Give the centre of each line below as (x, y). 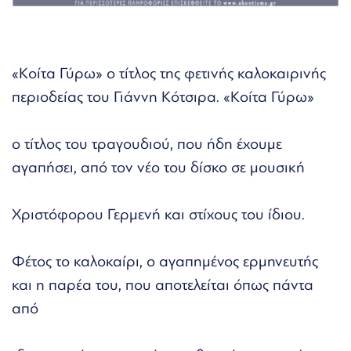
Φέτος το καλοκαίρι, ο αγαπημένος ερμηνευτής (165, 261)
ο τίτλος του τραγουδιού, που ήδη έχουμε (147, 143)
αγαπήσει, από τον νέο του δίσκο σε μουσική (158, 167)
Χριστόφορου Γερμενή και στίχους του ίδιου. (158, 214)
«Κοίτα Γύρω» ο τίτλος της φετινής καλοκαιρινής (169, 73)
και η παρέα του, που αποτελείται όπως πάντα (163, 284)
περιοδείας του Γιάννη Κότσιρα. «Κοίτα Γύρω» (163, 96)
